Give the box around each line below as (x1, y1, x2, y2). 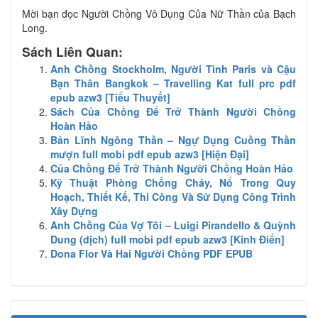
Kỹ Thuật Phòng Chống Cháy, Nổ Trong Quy (50, 175, 296, 190)
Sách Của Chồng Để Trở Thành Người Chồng (50, 104, 296, 119)
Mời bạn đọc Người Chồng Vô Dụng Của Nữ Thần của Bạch (22, 6, 296, 21)
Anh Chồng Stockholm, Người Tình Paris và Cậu (50, 61, 296, 76)
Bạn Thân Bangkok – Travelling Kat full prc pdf (50, 75, 296, 90)
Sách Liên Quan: (22, 42, 123, 60)
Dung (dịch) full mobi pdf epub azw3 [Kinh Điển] (50, 231, 285, 246)
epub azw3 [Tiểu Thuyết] (50, 89, 170, 104)
